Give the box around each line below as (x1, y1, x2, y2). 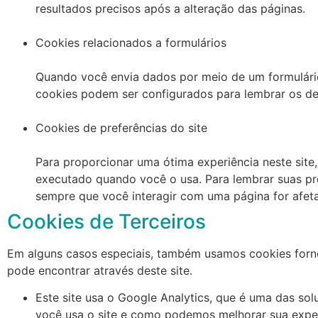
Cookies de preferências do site (35, 120, 207, 135)
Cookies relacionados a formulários (35, 35, 226, 50)
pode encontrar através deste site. (7, 263, 192, 278)
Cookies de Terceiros (7, 209, 206, 234)
